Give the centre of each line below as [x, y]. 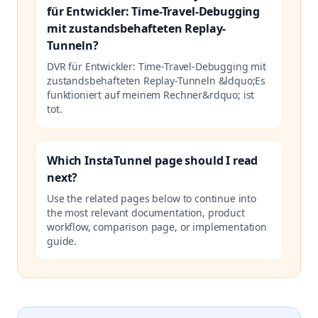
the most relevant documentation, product [146, 213]
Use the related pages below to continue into [152, 198]
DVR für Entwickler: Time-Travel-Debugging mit [157, 66]
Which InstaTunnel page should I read [153, 160]
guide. [62, 241]
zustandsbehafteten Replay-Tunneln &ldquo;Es [157, 81]
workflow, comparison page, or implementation [157, 227]
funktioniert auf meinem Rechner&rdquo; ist [151, 95]
